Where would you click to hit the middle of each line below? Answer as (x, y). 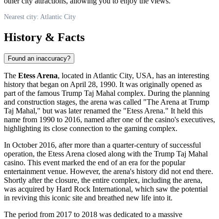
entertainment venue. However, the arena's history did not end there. (109, 172)
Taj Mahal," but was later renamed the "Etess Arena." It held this (103, 111)
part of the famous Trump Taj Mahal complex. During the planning (107, 93)
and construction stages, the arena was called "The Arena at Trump (107, 102)
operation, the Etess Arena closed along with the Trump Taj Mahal (106, 154)
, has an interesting (181, 76)
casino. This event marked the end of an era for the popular (95, 163)
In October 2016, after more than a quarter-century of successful (102, 145)
